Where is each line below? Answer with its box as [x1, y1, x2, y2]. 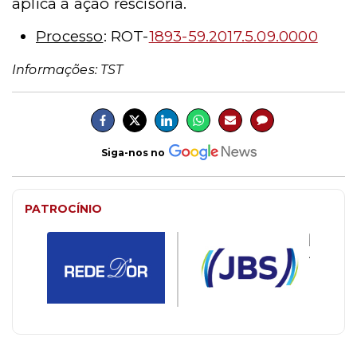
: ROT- [103, 27, 149, 46]
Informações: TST [12, 62, 124, 78]
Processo [36, 27, 104, 46]
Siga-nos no [100, 146, 165, 159]
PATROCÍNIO [25, 202, 102, 217]
